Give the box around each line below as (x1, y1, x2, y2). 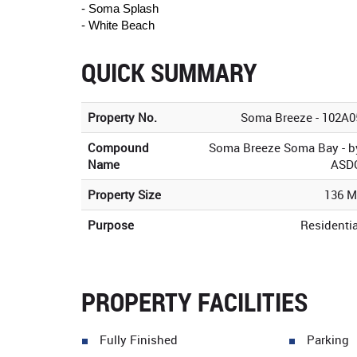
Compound (88, 139, 149, 155)
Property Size (88, 186, 161, 202)
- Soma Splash (81, 2, 159, 15)
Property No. (88, 109, 157, 125)
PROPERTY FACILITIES (81, 284, 308, 319)
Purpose (88, 217, 134, 233)
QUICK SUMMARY (81, 55, 257, 89)
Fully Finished (100, 331, 178, 347)
